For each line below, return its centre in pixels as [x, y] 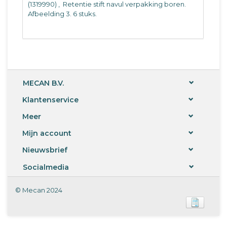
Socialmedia [46, 167]
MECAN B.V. [43, 83]
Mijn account [47, 134]
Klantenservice [50, 100]
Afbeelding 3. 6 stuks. [62, 14]
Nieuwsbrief [45, 150]
